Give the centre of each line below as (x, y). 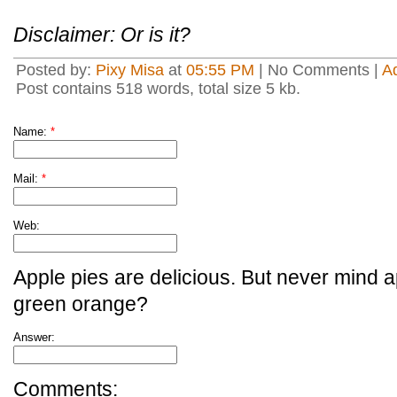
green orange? (81, 304)
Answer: (34, 337)
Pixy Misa (130, 70)
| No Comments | (318, 70)
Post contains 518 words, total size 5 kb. (158, 89)
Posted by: (56, 70)
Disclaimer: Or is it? (102, 35)
